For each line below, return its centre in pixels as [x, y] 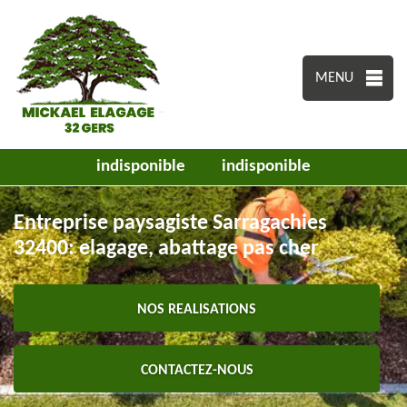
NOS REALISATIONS [197, 310]
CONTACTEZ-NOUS [197, 371]
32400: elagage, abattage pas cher [166, 249]
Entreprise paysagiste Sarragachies [170, 223]
